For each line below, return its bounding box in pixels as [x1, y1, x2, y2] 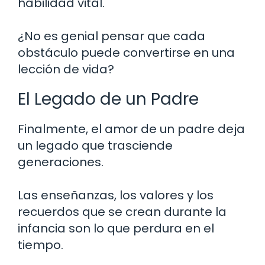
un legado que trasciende [18, 137, 173, 154]
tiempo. [18, 236, 63, 253]
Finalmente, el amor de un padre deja [18, 120, 245, 137]
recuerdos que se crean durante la [18, 203, 227, 220]
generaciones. [18, 153, 104, 170]
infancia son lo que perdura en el [18, 219, 214, 237]
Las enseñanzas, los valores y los [18, 186, 214, 203]
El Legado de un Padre [18, 87, 199, 111]
